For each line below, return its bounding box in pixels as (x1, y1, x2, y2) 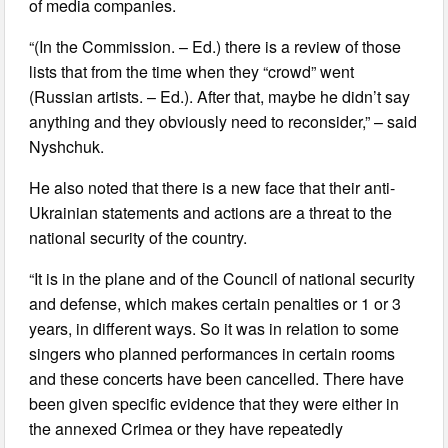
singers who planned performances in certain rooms (29, 341, 396, 365)
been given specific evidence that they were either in (29, 391, 400, 415)
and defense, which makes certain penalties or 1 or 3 (29, 291, 402, 315)
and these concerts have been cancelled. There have (29, 366, 405, 390)
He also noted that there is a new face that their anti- (29, 175, 396, 199)
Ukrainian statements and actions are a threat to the (29, 200, 393, 224)
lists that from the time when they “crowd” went (29, 59, 355, 83)
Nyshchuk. (29, 134, 105, 158)
